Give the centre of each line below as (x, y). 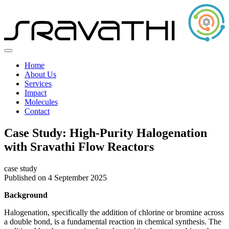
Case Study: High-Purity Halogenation (106, 133)
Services (38, 83)
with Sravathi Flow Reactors (79, 146)
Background (26, 195)
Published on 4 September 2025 (55, 177)
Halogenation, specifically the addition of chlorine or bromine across (114, 212)
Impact (36, 93)
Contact (37, 111)
